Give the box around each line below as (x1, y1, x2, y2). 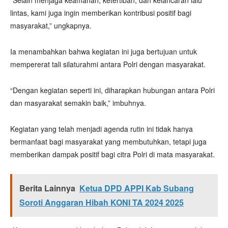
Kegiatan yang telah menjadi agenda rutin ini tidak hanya (10, 124, 193, 134)
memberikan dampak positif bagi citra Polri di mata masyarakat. (10, 149, 215, 159)
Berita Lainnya (19, 182, 75, 194)
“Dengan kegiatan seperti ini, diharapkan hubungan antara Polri (10, 85, 215, 95)
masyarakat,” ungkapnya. (10, 20, 92, 31)
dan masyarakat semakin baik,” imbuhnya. (10, 98, 146, 108)
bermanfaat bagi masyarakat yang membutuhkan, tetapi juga (10, 136, 207, 147)
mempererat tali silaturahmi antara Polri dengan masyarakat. (10, 59, 206, 69)
